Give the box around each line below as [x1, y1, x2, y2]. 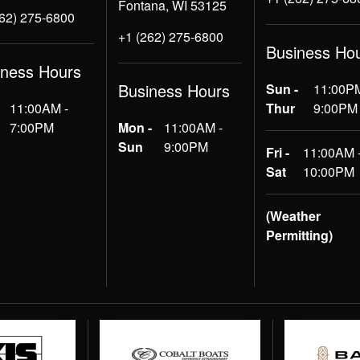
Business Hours [117, 79, 230, 102]
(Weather [266, 207, 321, 225]
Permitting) [266, 226, 333, 244]
